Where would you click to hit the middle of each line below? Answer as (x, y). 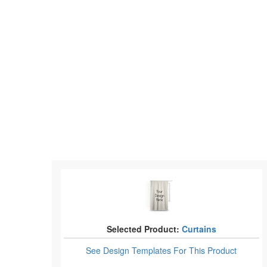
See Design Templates (130, 250)
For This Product (205, 250)
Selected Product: (143, 229)
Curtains (199, 229)
